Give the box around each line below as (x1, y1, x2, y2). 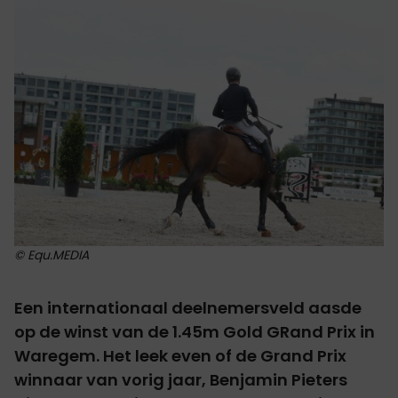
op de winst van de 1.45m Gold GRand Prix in (14, 320, 375, 343)
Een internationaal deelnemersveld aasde (14, 296, 362, 319)
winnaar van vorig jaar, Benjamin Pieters (14, 368, 347, 391)
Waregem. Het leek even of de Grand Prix (14, 344, 346, 367)
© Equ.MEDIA (14, 245, 89, 264)
